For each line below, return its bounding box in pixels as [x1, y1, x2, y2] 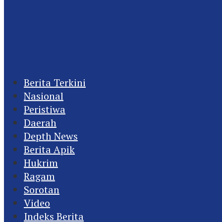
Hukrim [24, 156, 58, 169]
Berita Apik [24, 143, 75, 156]
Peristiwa [24, 103, 65, 116]
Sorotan [24, 183, 59, 196]
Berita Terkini [24, 76, 86, 89]
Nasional [24, 89, 63, 103]
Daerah [24, 116, 56, 129]
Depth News [24, 129, 78, 143]
